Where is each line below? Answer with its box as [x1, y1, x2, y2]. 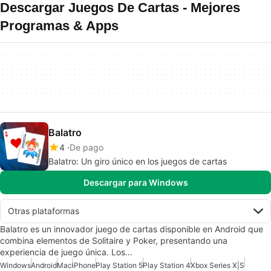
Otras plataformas [8, 206, 79, 216]
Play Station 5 [96, 261, 143, 270]
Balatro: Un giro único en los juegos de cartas [48, 156, 227, 166]
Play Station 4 [143, 261, 191, 270]
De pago [70, 142, 103, 152]
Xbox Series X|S [191, 261, 244, 270]
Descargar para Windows [83, 177, 188, 188]
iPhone [72, 261, 96, 270]
